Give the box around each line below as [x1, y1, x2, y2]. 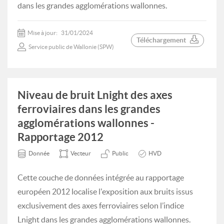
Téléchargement [136, 35, 186, 44]
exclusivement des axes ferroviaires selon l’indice [17, 201, 184, 210]
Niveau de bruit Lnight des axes [17, 88, 172, 101]
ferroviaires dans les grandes [17, 102, 160, 115]
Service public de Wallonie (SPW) [28, 43, 114, 50]
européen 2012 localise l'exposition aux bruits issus [17, 187, 193, 196]
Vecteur [70, 150, 91, 156]
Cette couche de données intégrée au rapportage [17, 173, 184, 182]
